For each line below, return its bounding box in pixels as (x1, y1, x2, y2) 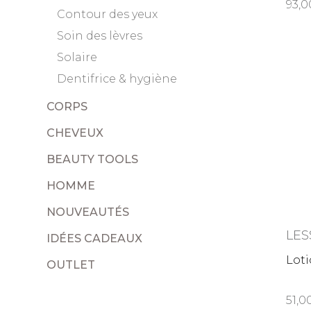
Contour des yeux (57, 7, 158, 21)
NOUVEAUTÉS (47, 205, 130, 219)
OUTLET (47, 258, 96, 271)
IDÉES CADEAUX (47, 231, 143, 245)
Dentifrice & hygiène (57, 72, 178, 85)
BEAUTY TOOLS (47, 152, 139, 166)
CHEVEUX (47, 126, 104, 140)
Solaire (57, 50, 98, 64)
